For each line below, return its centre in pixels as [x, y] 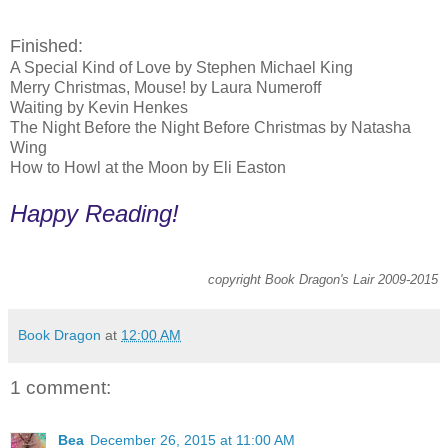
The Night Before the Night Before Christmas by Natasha [210, 128]
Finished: [46, 46]
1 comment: [60, 388]
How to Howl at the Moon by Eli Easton [148, 168]
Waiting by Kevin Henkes [99, 108]
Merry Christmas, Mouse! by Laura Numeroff [165, 88]
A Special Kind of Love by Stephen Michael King [181, 68]
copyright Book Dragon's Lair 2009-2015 [323, 280]
